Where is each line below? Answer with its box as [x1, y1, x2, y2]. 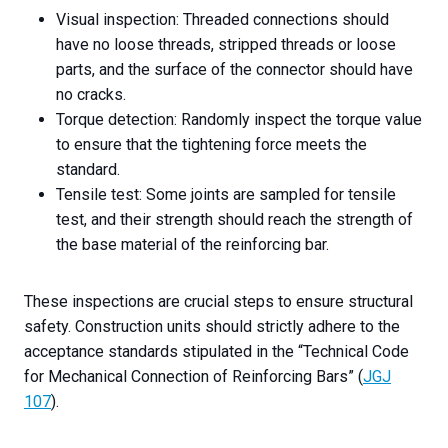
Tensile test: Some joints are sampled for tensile [56, 185, 396, 205]
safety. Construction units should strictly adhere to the [24, 317, 400, 337]
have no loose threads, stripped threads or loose [56, 35, 396, 55]
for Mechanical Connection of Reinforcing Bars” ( [24, 367, 363, 387]
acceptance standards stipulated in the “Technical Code [24, 342, 409, 362]
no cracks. [56, 85, 126, 105]
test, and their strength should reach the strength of [56, 210, 413, 230]
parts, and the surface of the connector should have [56, 60, 413, 80]
